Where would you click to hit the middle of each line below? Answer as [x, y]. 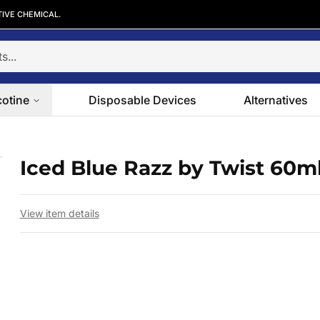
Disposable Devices [142, 100]
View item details [59, 213]
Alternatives [276, 100]
